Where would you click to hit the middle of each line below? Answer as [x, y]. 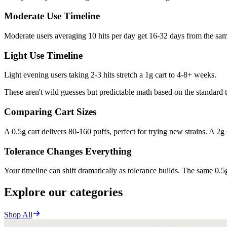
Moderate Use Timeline [52, 16]
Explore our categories [63, 192]
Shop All [18, 215]
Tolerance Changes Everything [68, 151]
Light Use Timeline [43, 55]
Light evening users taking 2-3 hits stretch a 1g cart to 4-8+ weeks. [110, 75]
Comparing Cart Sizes [50, 112]
